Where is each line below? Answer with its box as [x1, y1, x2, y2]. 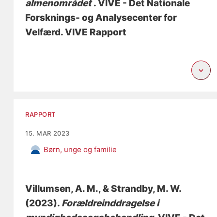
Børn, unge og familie [44, 145, 117, 155]
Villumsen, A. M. [25, 183, 99, 195]
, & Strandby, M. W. [98, 183, 182, 195]
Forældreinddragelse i [62, 198, 159, 209]
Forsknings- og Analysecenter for [25, 12, 177, 24]
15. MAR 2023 [25, 129, 70, 138]
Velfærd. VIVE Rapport [25, 27, 127, 38]
